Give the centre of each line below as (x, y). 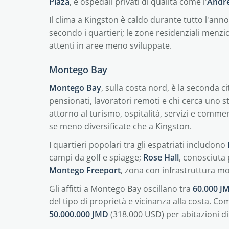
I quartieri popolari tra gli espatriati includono (138, 145)
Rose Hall (161, 157)
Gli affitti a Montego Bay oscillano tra (121, 189)
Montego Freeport (85, 170)
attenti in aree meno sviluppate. (110, 45)
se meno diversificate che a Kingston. (120, 126)
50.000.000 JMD (79, 214)
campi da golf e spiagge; (96, 157)
